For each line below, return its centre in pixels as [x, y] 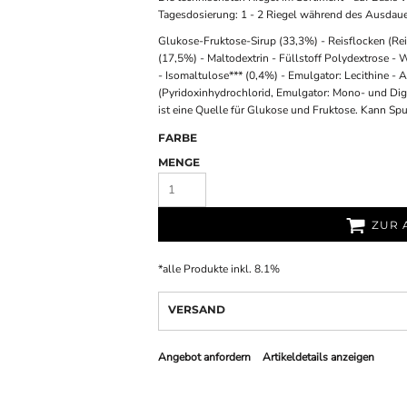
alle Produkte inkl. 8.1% [221, 269]
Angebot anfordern [204, 357]
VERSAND [197, 309]
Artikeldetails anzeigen [318, 357]
